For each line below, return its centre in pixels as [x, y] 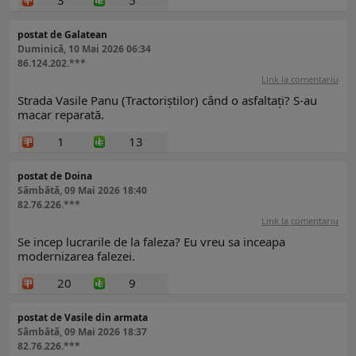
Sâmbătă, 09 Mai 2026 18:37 [82, 332]
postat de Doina [55, 176]
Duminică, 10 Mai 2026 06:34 [84, 49]
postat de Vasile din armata [83, 318]
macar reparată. [61, 115]
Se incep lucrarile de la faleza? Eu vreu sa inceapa [151, 242]
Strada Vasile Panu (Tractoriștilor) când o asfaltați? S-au [167, 101]
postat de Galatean [62, 35]
